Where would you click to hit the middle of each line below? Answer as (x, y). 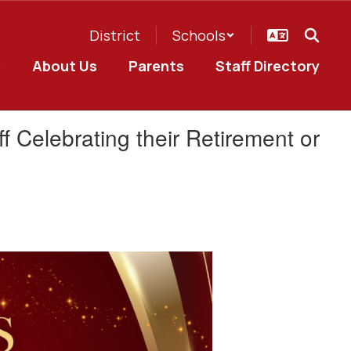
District (115, 35)
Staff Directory (268, 66)
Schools (199, 35)
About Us (65, 66)
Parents (156, 66)
